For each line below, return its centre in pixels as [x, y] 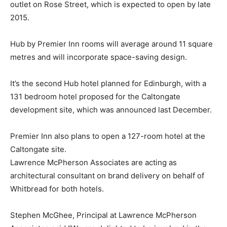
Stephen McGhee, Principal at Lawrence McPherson [103, 215]
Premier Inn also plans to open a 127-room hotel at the [108, 136]
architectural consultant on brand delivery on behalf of [107, 176]
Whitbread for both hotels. [57, 189]
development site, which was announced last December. [111, 110]
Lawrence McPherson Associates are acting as [93, 162]
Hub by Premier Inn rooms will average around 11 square [111, 44]
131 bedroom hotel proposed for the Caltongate [95, 97]
